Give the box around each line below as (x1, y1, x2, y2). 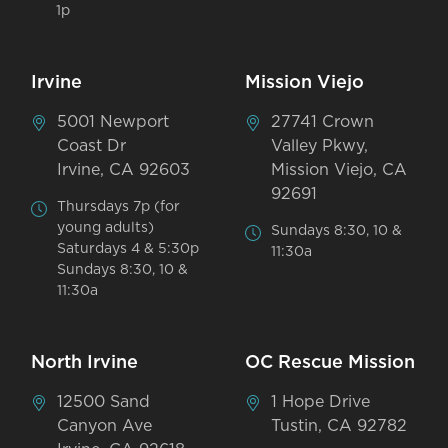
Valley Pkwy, (271, 137, 369, 154)
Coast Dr (57, 137, 127, 154)
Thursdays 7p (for (57, 199, 181, 214)
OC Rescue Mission (245, 353, 416, 372)
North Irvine (31, 353, 139, 372)
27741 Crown (271, 113, 375, 130)
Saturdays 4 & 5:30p (57, 241, 200, 256)
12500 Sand (57, 393, 151, 410)
